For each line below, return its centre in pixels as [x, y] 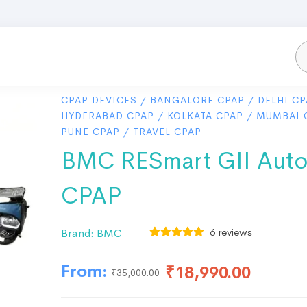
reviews [234, 232]
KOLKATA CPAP [205, 116]
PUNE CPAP [90, 132]
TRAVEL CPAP [167, 132]
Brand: [79, 233]
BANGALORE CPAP [197, 100]
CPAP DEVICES [99, 100]
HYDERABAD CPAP [108, 116]
